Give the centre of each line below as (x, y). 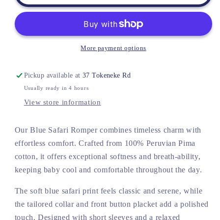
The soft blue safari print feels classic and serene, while (109, 191)
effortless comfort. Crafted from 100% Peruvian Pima (105, 143)
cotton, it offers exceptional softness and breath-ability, (108, 157)
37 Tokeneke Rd (107, 76)
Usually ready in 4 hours (56, 88)
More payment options (113, 48)
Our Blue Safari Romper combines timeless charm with (108, 130)
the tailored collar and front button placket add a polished (111, 204)
